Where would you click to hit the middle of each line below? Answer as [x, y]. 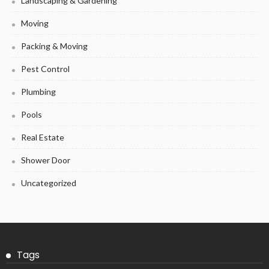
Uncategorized [49, 183]
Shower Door [46, 160]
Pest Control [45, 69]
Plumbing [38, 92]
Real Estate [43, 138]
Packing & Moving [54, 46]
